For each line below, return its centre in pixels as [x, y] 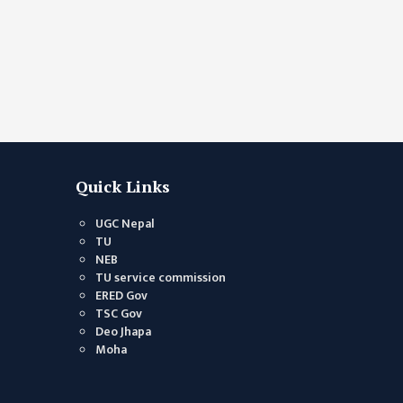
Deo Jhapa [123, 331]
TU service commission [160, 278]
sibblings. [284, 15]
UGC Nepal [125, 224]
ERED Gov [121, 296]
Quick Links [122, 186]
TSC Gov [118, 313]
